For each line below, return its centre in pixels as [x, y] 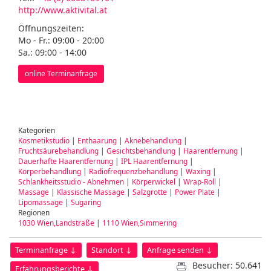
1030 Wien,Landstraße [56, 223]
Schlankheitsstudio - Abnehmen [71, 181]
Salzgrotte [150, 192]
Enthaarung [97, 140]
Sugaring [86, 202]
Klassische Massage [91, 192]
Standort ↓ [112, 250]
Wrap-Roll [200, 181]
